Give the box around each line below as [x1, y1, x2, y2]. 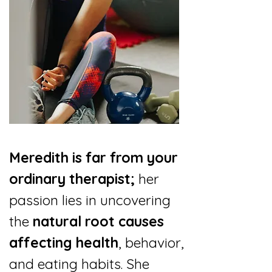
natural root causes [33, 212, 164, 230]
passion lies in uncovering [9, 191, 171, 209]
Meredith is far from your [9, 149, 178, 166]
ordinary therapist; [9, 170, 135, 188]
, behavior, [118, 234, 184, 251]
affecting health [9, 234, 118, 251]
